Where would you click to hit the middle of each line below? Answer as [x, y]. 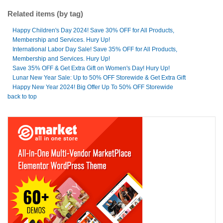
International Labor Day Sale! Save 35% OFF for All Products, [95, 49]
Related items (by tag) [45, 14]
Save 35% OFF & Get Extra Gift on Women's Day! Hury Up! [91, 68]
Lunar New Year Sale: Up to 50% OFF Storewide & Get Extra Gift [99, 78]
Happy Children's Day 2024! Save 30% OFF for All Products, [93, 30]
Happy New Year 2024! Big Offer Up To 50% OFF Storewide [93, 87]
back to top [22, 97]
